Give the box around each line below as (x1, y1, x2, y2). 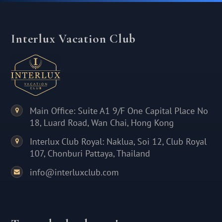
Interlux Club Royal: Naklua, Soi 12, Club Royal (30, 136, 207, 148)
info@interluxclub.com (30, 166, 119, 178)
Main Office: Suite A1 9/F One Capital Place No (30, 105, 209, 117)
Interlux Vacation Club (11, 31, 136, 46)
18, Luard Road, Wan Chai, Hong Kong (30, 117, 174, 129)
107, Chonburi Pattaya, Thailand (30, 148, 151, 160)
